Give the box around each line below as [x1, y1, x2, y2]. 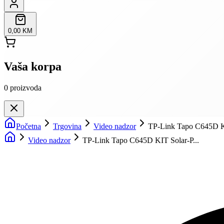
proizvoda [10, 83, 41, 92]
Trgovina [53, 121, 81, 130]
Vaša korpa [4, 59, 61, 73]
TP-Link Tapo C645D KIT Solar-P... [82, 135, 199, 144]
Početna [16, 121, 41, 130]
